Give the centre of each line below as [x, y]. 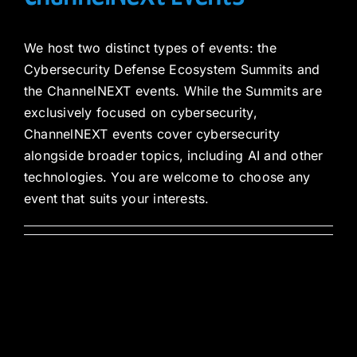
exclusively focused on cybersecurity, [141, 112]
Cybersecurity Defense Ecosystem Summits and [172, 69]
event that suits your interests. [117, 198]
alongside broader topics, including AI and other [174, 155]
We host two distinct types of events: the [150, 47]
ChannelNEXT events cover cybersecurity [152, 133]
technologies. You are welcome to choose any [167, 177]
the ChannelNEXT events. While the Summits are [173, 90]
